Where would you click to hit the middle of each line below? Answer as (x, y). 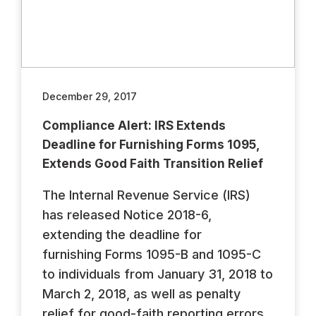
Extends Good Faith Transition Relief (153, 163)
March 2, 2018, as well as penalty (141, 293)
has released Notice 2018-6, (127, 214)
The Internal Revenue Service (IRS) (146, 195)
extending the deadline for (122, 234)
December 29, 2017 (90, 96)
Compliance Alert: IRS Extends (134, 125)
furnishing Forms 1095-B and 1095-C (152, 254)
